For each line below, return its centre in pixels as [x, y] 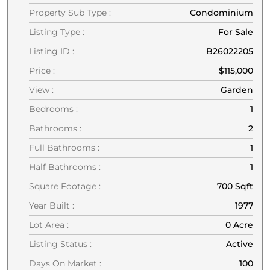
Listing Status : [60, 244]
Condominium [221, 12]
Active [240, 244]
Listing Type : [57, 32]
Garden [237, 89]
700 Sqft [235, 186]
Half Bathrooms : [65, 167]
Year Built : [52, 205]
